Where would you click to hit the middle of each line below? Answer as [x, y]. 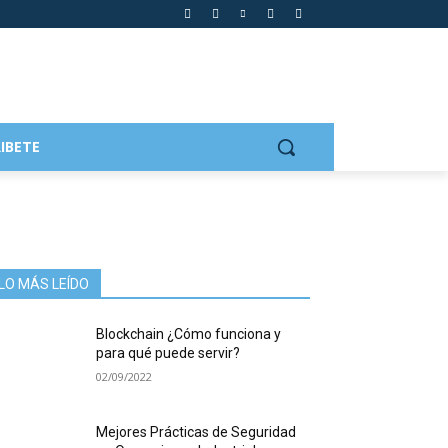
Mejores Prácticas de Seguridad [196, 432]
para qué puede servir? [168, 353]
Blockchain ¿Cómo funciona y [189, 334]
